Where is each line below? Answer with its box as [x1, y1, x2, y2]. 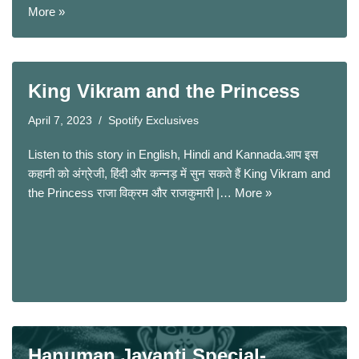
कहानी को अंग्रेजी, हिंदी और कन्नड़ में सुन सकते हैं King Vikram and [28, 167, 330, 180]
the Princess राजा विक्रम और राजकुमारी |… [28, 186, 235, 200]
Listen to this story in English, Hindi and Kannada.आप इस [28, 147, 318, 161]
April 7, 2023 [28, 115, 92, 127]
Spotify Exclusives [108, 115, 199, 127]
